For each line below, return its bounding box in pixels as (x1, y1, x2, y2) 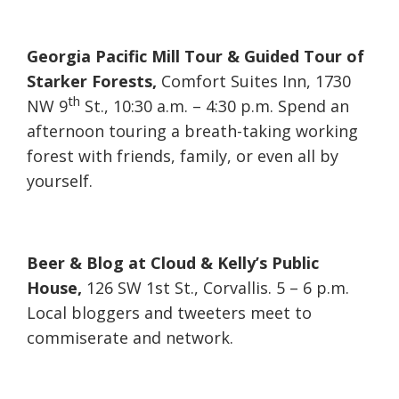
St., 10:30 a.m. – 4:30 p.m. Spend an (80, 95, 349, 118)
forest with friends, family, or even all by (27, 145, 338, 167)
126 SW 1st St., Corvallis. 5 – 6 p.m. (82, 277, 349, 299)
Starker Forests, (27, 70, 157, 93)
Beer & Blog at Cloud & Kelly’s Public (27, 252, 319, 274)
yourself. (27, 170, 93, 192)
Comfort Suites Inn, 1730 (157, 70, 351, 93)
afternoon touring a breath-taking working (27, 120, 358, 142)
